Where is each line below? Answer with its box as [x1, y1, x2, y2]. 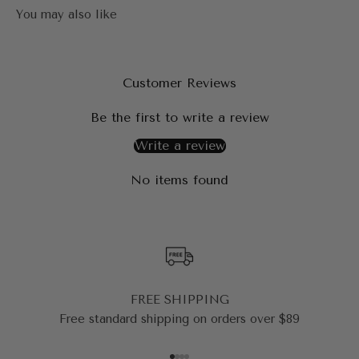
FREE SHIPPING [130, 292, 229, 308]
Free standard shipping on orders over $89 [59, 312, 300, 327]
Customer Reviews [123, 75, 236, 91]
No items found [131, 172, 228, 188]
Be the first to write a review [90, 110, 269, 126]
